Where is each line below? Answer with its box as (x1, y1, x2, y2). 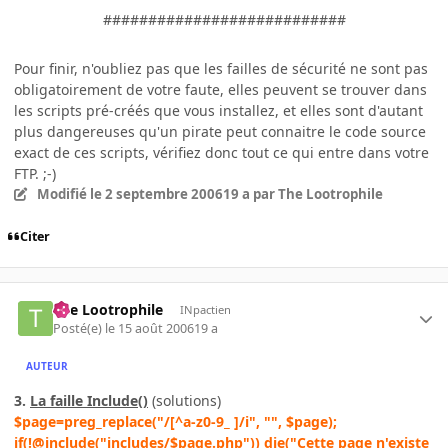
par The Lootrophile (249, 185, 383, 204)
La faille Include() (30, 390, 148, 410)
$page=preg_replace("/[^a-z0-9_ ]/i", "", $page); (14, 411, 337, 431)
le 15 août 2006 (105, 319, 195, 337)
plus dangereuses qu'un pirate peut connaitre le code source (14, 122, 426, 142)
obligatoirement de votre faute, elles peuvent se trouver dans (14, 80, 427, 100)
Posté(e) (53, 319, 106, 337)
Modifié (36, 185, 90, 204)
